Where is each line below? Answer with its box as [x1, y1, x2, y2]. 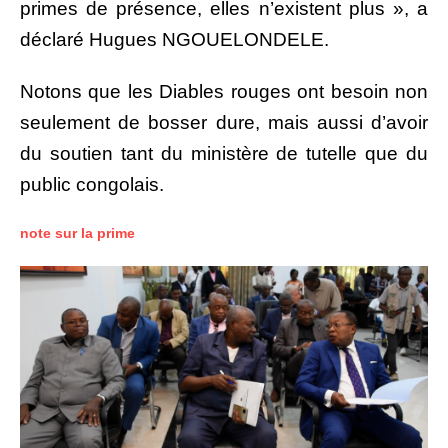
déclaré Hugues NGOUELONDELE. [20, 28, 329, 50]
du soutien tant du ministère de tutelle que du [20, 142, 428, 164]
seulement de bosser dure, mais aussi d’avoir [20, 111, 428, 133]
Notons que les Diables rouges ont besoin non [20, 80, 428, 102]
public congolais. [20, 173, 164, 195]
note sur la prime [20, 224, 135, 241]
